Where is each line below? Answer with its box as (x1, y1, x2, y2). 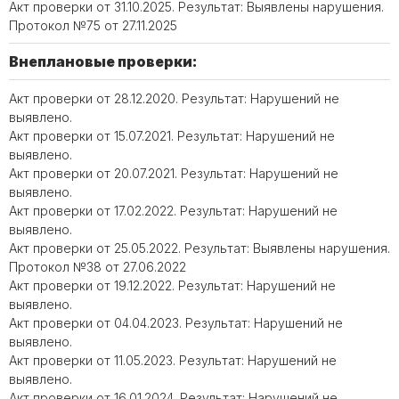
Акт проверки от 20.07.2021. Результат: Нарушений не (9, 166, 338, 181)
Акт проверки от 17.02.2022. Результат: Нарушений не (9, 203, 338, 218)
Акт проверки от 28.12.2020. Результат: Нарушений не (9, 91, 339, 106)
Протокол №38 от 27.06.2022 (9, 259, 186, 274)
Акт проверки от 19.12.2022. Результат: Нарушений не (9, 278, 336, 293)
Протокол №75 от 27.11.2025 (9, 18, 177, 33)
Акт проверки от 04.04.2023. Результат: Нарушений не (9, 315, 343, 330)
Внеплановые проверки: (9, 53, 198, 70)
